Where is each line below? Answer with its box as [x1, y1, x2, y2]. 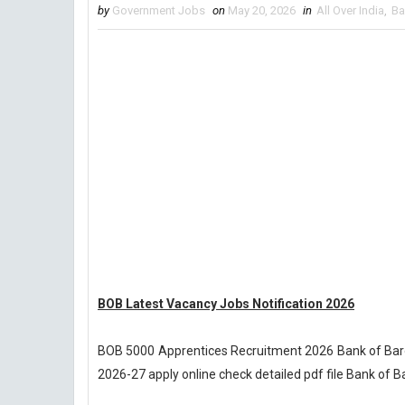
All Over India [316, 4, 384, 17]
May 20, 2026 [228, 4, 296, 17]
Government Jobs [112, 4, 205, 17]
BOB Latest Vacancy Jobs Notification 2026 [98, 297, 354, 311]
